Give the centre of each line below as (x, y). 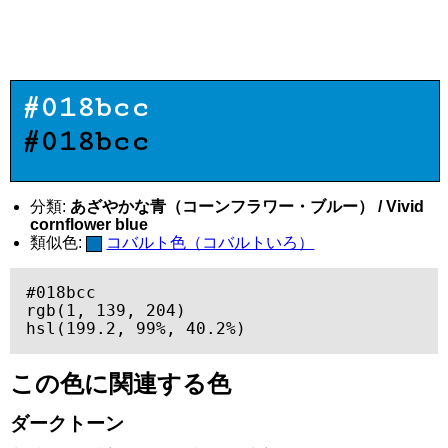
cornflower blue (89, 224)
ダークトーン (67, 423)
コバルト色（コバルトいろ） (210, 242)
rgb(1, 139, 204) (106, 310)
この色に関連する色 (120, 383)
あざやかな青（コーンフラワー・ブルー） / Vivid (247, 206)
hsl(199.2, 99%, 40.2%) (136, 328)
